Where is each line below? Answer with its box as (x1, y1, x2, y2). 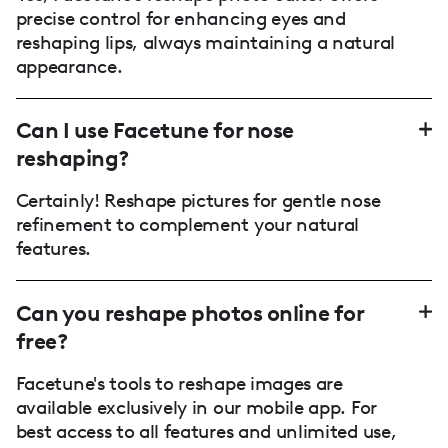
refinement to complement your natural (15, 213, 360, 237)
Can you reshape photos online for (15, 299, 364, 327)
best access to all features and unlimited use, (15, 419, 397, 443)
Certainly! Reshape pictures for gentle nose (15, 189, 381, 213)
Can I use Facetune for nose (15, 117, 294, 145)
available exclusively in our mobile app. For (15, 395, 377, 419)
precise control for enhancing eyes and (15, 6, 346, 30)
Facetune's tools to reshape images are (15, 371, 343, 395)
